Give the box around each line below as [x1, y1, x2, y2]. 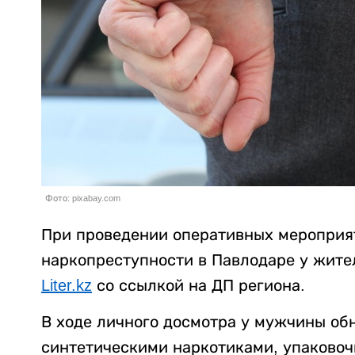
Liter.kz [41, 277, 92, 295]
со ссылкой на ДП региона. [92, 277, 305, 295]
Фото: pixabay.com [45, 193, 120, 204]
